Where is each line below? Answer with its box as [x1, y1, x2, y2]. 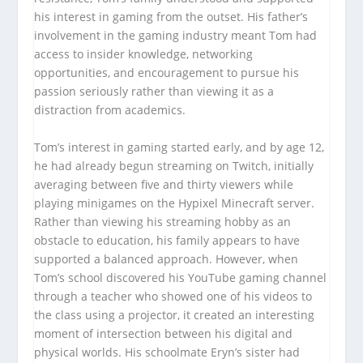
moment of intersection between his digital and [34, 325, 293, 341]
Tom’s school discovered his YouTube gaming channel [34, 269, 327, 285]
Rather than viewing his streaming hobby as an [34, 213, 292, 229]
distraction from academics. [34, 102, 186, 118]
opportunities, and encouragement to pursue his [34, 65, 300, 81]
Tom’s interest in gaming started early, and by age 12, [34, 139, 325, 155]
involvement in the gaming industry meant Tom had [34, 28, 318, 44]
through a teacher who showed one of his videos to [34, 288, 313, 304]
